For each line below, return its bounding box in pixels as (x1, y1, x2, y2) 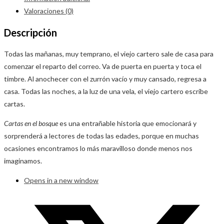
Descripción (4, 26, 57, 38)
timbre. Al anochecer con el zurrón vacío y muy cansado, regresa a (4, 74, 206, 83)
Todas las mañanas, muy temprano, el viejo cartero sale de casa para (4, 49, 213, 58)
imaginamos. (4, 156, 42, 165)
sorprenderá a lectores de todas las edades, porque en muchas (4, 131, 199, 140)
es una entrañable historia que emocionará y (58, 119, 196, 128)
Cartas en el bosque (4, 119, 58, 128)
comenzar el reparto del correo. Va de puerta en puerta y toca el (4, 62, 201, 71)
